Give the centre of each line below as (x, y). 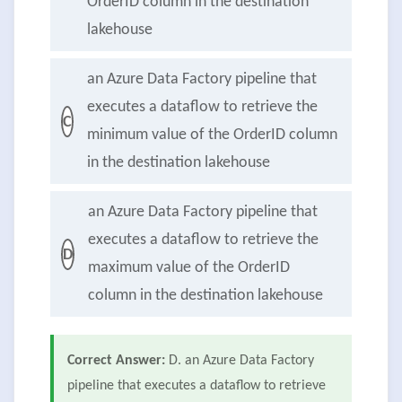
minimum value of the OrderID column (212, 135)
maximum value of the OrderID (189, 268)
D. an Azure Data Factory (241, 361)
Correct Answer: (116, 361)
